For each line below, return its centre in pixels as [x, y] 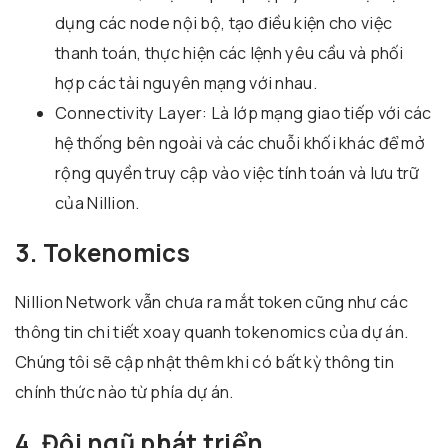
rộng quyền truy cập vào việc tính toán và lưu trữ [237, 173]
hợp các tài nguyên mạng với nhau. [186, 83]
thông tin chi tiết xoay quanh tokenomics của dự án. [212, 332]
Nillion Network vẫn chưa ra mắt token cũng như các [211, 302]
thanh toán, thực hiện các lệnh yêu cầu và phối [229, 53]
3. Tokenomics [102, 253]
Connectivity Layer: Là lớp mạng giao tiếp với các [243, 113]
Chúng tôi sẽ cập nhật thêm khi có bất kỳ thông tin [204, 362]
